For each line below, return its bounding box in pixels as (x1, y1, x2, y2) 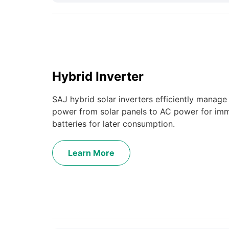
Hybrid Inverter (52, 69, 144, 84)
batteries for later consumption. (52, 119, 175, 129)
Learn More (68, 148, 114, 158)
